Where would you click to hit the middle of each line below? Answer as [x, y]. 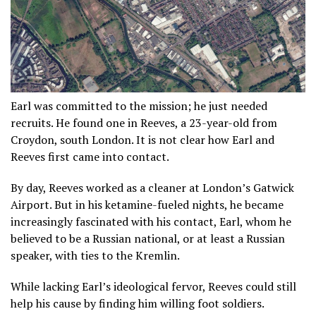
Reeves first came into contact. [90, 157]
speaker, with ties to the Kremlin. [95, 256]
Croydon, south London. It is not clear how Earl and [142, 140]
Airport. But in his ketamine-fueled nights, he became [147, 205]
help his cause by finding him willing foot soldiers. [137, 304]
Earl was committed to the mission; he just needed [139, 106]
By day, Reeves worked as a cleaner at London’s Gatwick [152, 188]
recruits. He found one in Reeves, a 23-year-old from [144, 123]
